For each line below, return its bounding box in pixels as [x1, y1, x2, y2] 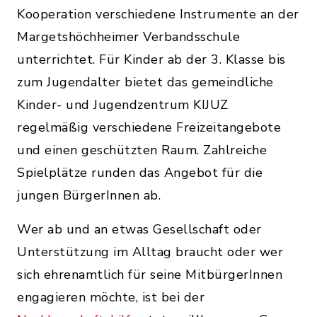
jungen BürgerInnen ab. [17, 187, 161, 204]
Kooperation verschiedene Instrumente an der [17, 6, 299, 23]
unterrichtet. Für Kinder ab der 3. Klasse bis [17, 51, 286, 68]
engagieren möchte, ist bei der [17, 289, 204, 306]
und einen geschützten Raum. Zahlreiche [17, 142, 267, 158]
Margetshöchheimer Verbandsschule [17, 28, 240, 45]
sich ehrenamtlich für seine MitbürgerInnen [17, 266, 282, 283]
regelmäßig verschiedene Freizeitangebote [17, 119, 281, 136]
